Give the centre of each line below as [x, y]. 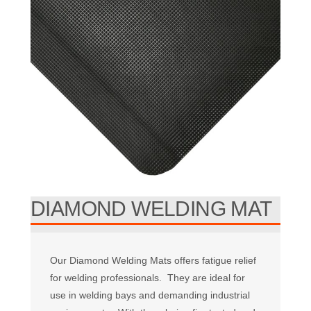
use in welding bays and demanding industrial [150, 295]
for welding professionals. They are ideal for [148, 277]
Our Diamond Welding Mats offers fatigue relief [153, 260]
